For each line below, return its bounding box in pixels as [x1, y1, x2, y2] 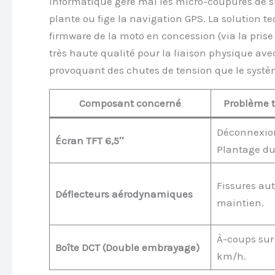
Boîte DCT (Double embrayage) [55, 241, 199, 254]
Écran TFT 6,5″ [55, 134, 124, 147]
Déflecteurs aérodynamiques [55, 188, 193, 201]
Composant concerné [79, 97, 181, 110]
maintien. [216, 196, 264, 209]
